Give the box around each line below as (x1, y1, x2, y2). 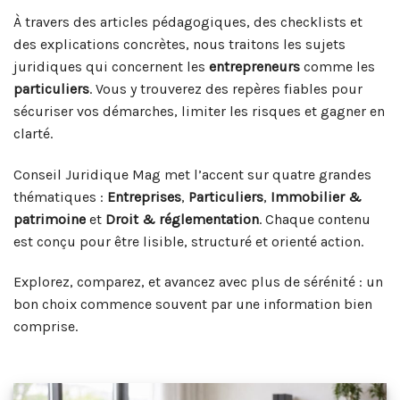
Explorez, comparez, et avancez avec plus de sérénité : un (13, 273, 383, 291)
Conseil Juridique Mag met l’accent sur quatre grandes (13, 165, 371, 183)
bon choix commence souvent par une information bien (13, 296, 372, 313)
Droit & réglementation (105, 210, 259, 228)
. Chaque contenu (259, 210, 371, 228)
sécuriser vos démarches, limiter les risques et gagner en (13, 102, 385, 120)
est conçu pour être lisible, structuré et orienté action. (13, 232, 363, 250)
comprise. (13, 318, 78, 336)
